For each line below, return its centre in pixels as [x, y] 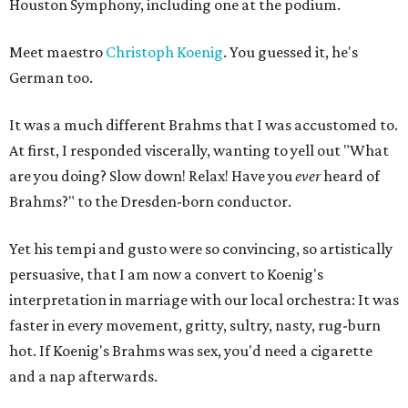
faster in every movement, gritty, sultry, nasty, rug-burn [195, 325]
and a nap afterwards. [83, 376]
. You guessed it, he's [291, 52]
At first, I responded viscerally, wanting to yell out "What [199, 150]
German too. [51, 77]
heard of [350, 176]
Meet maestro [57, 52]
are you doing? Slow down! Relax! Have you [152, 176]
